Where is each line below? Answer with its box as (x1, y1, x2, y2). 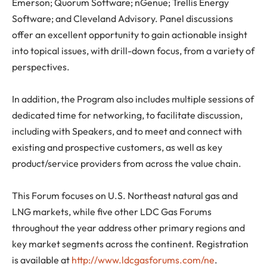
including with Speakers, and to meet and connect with (12, 125, 242, 137)
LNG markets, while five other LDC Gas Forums (12, 205, 212, 218)
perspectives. (12, 60, 70, 73)
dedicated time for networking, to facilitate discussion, (12, 108, 243, 121)
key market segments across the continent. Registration (12, 237, 249, 250)
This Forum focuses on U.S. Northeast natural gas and (12, 189, 238, 201)
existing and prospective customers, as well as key (12, 141, 222, 153)
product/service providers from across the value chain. (12, 157, 241, 169)
